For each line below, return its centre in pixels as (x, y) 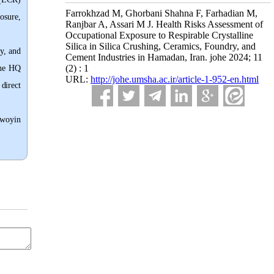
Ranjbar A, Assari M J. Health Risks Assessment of (164, 24)
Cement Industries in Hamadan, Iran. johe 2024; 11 (164, 57)
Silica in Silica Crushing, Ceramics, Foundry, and (161, 46)
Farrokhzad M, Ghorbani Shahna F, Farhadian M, (161, 13)
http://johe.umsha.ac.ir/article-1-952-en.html (175, 79)
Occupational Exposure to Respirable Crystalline (159, 35)
